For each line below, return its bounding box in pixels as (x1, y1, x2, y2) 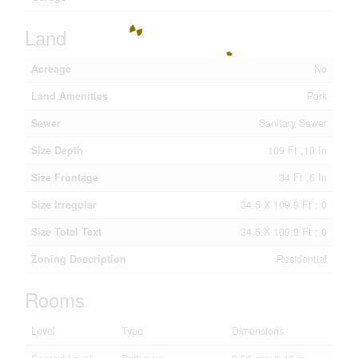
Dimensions (232, 324, 284, 338)
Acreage (31, 62, 71, 76)
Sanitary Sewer (259, 116, 327, 130)
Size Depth (31, 143, 83, 157)
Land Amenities (31, 89, 108, 103)
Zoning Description (31, 252, 126, 266)
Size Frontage (31, 170, 98, 185)
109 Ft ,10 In (268, 143, 327, 157)
